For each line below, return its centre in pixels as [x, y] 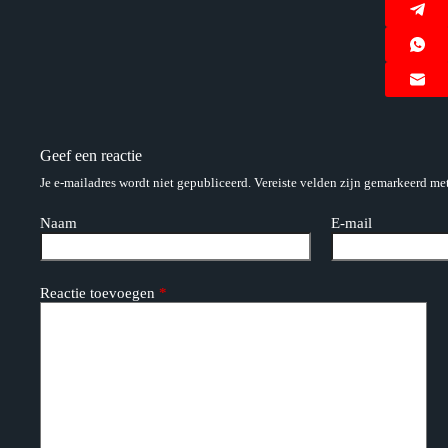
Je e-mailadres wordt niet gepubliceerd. [145, 182]
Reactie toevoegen [97, 292]
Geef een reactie [91, 155]
